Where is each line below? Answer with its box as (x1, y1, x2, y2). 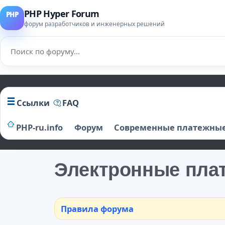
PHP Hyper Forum (24, 8, 99, 20)
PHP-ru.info (16, 122, 63, 133)
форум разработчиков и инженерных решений (24, 20, 165, 28)
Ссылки (17, 97, 50, 108)
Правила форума (61, 203, 134, 214)
